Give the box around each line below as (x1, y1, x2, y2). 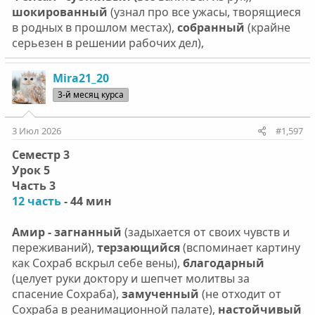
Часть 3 (11, 177, 56, 193)
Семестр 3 (11, 146, 70, 162)
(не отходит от (198, 285, 281, 302)
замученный (121, 285, 199, 302)
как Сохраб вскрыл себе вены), (11, 255, 183, 271)
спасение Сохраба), (11, 285, 122, 302)
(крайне (244, 19, 290, 35)
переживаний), (11, 239, 94, 255)
